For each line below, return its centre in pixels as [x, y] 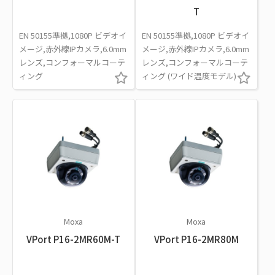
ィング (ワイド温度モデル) [189, 76]
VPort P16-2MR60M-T [74, 239]
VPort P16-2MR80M [196, 239]
